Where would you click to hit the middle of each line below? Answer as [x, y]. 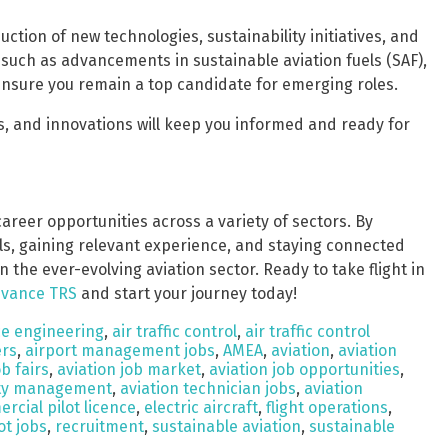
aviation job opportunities [304, 369]
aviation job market [129, 369]
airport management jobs [120, 350]
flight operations [327, 407]
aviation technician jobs [208, 388]
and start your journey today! [187, 293]
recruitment [99, 426]
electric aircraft [201, 407]
